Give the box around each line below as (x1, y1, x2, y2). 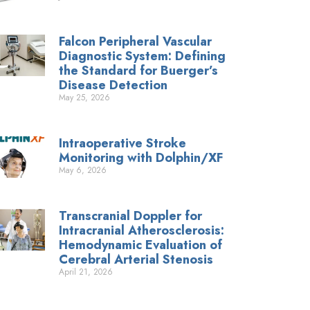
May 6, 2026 (59, 164, 107, 177)
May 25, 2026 (59, 91, 111, 104)
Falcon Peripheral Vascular (59, 33, 212, 51)
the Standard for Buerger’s (59, 62, 219, 80)
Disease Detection (59, 76, 168, 95)
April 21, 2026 (59, 266, 113, 279)
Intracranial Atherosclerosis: (59, 221, 225, 240)
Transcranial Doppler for (59, 207, 203, 226)
